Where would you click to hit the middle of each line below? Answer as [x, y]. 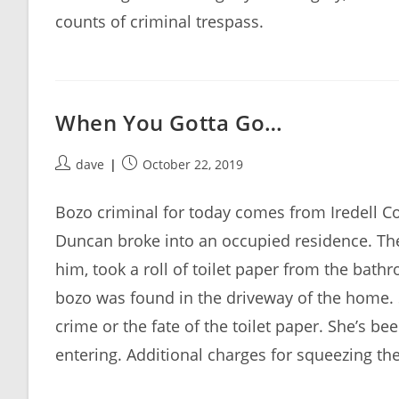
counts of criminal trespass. [159, 21]
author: [76, 182]
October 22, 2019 [193, 164]
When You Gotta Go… [169, 122]
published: [153, 182]
